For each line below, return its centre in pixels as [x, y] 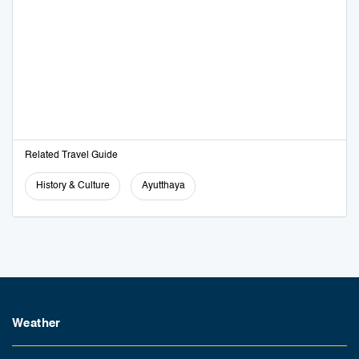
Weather [36, 323]
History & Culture [73, 186]
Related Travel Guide [71, 155]
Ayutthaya [163, 186]
